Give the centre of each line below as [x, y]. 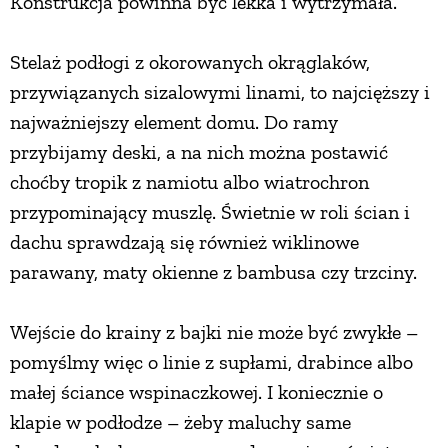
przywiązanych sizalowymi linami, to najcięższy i [220, 91]
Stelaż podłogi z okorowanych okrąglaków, [190, 61]
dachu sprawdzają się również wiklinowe [184, 241]
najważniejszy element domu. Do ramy [174, 121]
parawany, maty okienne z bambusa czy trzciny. [213, 271]
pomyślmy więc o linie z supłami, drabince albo [211, 361]
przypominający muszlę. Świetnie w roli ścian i [210, 211]
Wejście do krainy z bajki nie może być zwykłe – [214, 331]
